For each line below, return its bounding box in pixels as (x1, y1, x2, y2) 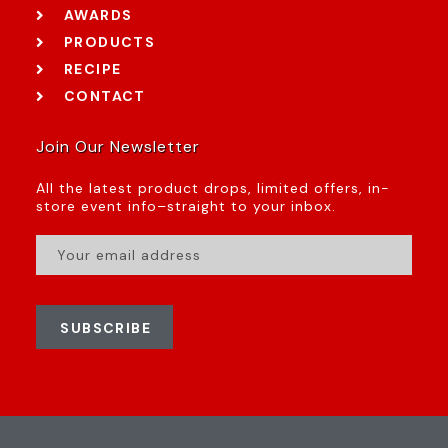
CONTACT (64, 87, 146, 106)
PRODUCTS (64, 33, 156, 52)
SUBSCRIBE (60, 319, 151, 338)
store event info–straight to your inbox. (36, 197, 337, 216)
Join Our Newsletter (36, 136, 201, 158)
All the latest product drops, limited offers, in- (36, 179, 391, 198)
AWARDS (64, 6, 133, 25)
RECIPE (64, 60, 122, 79)
